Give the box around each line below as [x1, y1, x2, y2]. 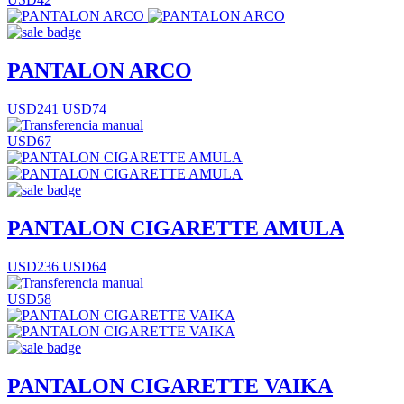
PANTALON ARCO [7, 59, 192, 83]
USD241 [7, 100, 59, 116]
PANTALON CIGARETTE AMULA [7, 216, 344, 240]
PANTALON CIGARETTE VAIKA [7, 373, 333, 398]
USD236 [7, 258, 59, 274]
